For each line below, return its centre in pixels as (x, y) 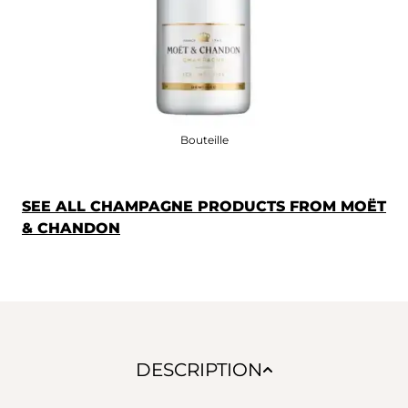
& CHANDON (71, 228)
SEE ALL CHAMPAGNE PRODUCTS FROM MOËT (204, 206)
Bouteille (204, 139)
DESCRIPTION (199, 369)
